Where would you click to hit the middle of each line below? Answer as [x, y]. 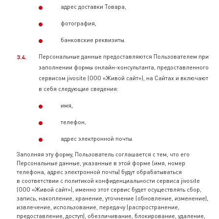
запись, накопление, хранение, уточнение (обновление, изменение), [112, 198]
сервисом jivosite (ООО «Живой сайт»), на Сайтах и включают [123, 78]
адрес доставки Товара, [94, 7]
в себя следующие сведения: [78, 89]
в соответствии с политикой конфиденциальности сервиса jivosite [108, 181]
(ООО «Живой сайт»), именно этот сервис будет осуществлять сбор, [109, 189]
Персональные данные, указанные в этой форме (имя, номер [101, 163]
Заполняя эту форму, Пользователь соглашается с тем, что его [103, 154]
